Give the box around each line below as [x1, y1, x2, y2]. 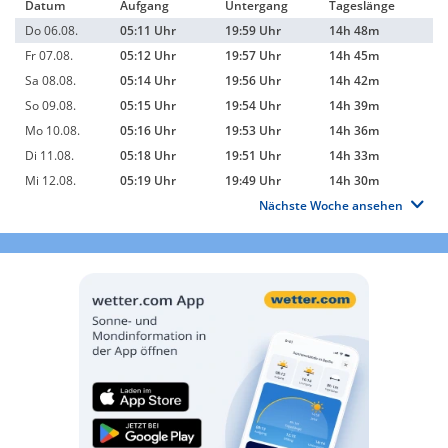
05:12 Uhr [120, 47, 176, 64]
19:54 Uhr [225, 97, 281, 114]
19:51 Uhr [225, 147, 281, 164]
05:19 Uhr [120, 172, 176, 189]
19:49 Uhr [225, 172, 281, 189]
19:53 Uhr [225, 122, 281, 139]
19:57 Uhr [225, 47, 281, 64]
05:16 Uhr [120, 122, 176, 139]
